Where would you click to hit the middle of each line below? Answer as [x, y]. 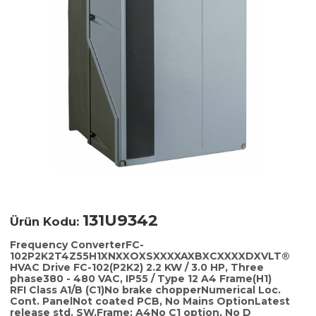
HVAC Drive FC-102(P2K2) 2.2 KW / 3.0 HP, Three [137, 267]
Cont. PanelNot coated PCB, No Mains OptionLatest [150, 301]
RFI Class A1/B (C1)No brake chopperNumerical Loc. [145, 290]
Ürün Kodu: [46, 221]
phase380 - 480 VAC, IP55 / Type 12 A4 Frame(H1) [141, 278]
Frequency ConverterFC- [77, 244]
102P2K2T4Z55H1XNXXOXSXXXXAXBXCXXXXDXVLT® [150, 256]
